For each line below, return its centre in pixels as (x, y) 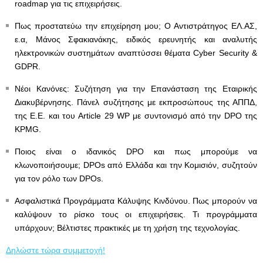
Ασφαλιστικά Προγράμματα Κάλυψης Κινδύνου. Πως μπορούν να (136, 201)
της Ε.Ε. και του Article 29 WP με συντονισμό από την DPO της (136, 116)
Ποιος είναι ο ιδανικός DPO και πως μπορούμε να (136, 151)
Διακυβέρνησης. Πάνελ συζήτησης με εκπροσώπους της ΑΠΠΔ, (136, 102)
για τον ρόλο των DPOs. (60, 178)
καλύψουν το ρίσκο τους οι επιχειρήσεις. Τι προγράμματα (136, 214)
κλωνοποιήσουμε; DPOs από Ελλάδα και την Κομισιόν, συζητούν (136, 165)
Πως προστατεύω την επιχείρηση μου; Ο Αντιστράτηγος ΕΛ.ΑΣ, (136, 26)
